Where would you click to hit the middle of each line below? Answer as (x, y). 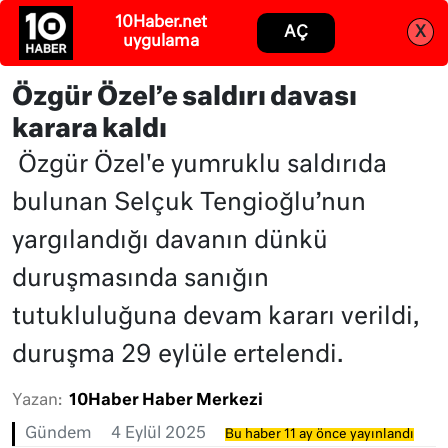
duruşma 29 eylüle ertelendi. (177, 355)
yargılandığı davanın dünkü (170, 241)
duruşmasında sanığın (140, 279)
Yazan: (37, 401)
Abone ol (324, 24)
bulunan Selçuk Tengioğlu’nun (189, 203)
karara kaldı (89, 130)
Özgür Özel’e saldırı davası (184, 98)
